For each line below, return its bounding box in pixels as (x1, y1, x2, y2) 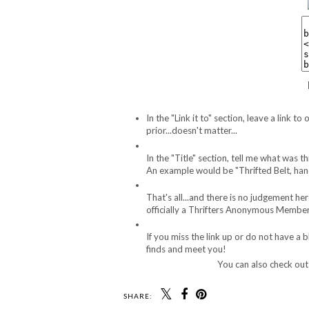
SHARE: (123, 291, 152, 300)
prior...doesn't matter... (146, 125, 237, 137)
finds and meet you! (146, 243, 226, 255)
